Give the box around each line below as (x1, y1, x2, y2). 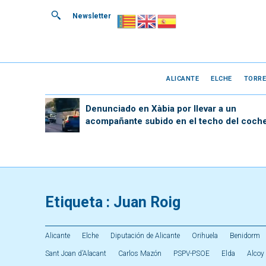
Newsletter (72, 12, 111, 20)
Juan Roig (113, 194, 180, 211)
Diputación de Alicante (110, 232, 180, 240)
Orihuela (192, 232, 218, 240)
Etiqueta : (45, 194, 113, 211)
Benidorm (230, 232, 260, 240)
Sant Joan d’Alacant (45, 249, 106, 258)
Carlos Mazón (118, 249, 161, 258)
